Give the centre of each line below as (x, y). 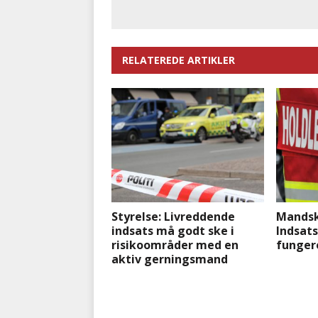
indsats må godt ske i (173, 231)
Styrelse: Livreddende (173, 217)
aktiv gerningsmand (170, 259)
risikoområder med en (175, 245)
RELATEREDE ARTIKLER (179, 60)
